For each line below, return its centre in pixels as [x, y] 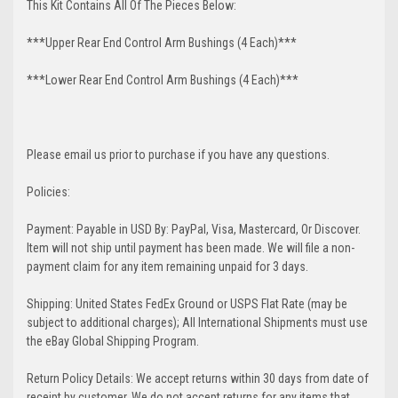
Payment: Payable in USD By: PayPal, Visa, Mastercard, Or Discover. [194, 229]
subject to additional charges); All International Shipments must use [197, 322]
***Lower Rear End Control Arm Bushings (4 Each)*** [163, 80]
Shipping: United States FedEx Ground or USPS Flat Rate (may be [187, 303]
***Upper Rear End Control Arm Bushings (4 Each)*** [162, 42]
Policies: [48, 191]
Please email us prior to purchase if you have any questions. [178, 154]
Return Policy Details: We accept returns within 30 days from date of [198, 378]
